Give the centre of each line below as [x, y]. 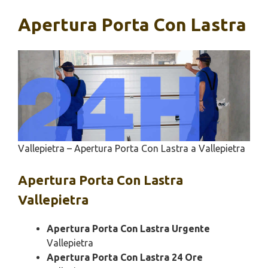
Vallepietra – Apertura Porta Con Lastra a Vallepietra [132, 149]
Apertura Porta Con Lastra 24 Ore [125, 258]
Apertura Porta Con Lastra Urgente [128, 229]
